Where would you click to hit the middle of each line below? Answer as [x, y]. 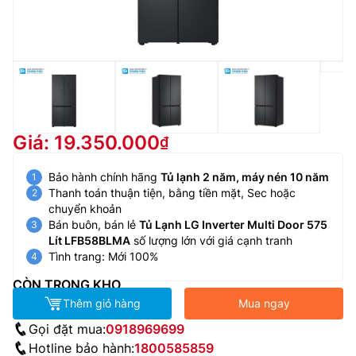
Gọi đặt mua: [67, 329]
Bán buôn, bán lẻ [94, 224]
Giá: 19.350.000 [86, 142]
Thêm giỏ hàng [102, 303]
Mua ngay [264, 303]
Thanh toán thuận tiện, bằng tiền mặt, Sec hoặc [172, 192]
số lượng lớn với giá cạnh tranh [211, 240]
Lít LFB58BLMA [89, 240]
